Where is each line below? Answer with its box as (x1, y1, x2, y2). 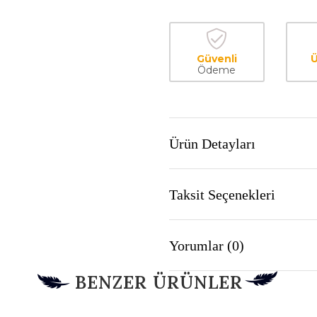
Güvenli (196, 52, 237, 65)
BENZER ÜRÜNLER (74, 271, 243, 294)
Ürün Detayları (169, 135, 255, 151)
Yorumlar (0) (169, 237, 244, 253)
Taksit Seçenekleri (169, 186, 275, 202)
